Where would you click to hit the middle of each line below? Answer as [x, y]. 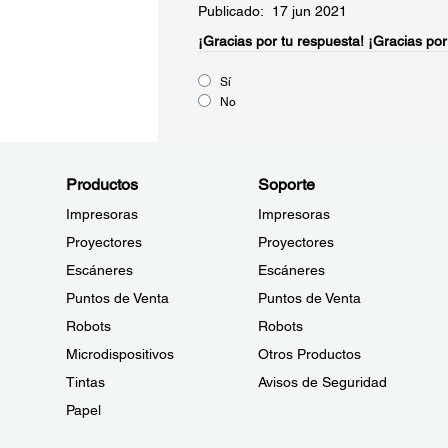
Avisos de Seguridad [322, 382]
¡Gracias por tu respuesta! [280, 41]
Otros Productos [309, 354]
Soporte [286, 184]
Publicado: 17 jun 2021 [272, 11]
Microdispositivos [120, 354]
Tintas [85, 382]
